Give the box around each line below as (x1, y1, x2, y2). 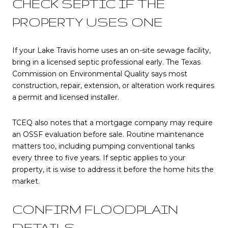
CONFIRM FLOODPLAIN (12, 203, 178, 217)
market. (12, 176, 40, 186)
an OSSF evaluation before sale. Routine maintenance (12, 129, 204, 139)
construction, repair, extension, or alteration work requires (12, 81, 214, 91)
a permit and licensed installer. (12, 93, 119, 102)
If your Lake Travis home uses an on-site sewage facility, (12, 46, 211, 55)
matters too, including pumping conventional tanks (12, 141, 194, 151)
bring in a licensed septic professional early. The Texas (12, 58, 201, 67)
